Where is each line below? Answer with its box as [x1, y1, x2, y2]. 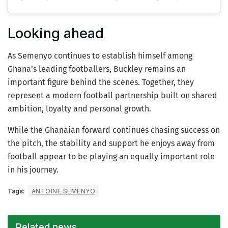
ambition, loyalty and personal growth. [8, 104, 151, 114]
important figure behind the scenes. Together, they [8, 77, 194, 88]
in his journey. [8, 165, 59, 175]
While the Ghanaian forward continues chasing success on [8, 125, 220, 135]
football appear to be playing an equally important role [8, 152, 215, 162]
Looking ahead [8, 24, 104, 42]
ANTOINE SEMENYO [32, 187, 96, 195]
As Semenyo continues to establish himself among [8, 51, 192, 61]
